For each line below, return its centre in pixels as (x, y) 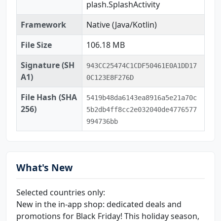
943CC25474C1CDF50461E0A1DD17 (142, 65)
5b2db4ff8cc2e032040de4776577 (142, 109)
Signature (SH (48, 65)
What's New (44, 167)
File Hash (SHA (49, 97)
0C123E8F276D (110, 77)
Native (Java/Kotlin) (122, 24)
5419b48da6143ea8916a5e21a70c (142, 97)
